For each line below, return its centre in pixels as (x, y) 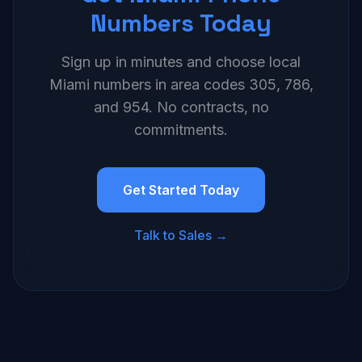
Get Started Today (181, 190)
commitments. (181, 130)
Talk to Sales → (181, 235)
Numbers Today (181, 23)
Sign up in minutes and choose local (181, 62)
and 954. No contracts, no (181, 107)
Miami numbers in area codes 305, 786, (181, 84)
